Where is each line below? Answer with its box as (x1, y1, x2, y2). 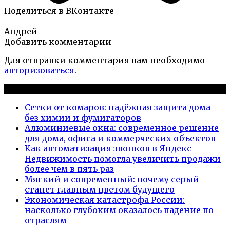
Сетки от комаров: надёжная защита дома (25, 102, 210, 112)
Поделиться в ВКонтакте (4, 5, 114, 16)
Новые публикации (4, 83, 90, 94)
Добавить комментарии (4, 36, 111, 47)
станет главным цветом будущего (25, 184, 175, 195)
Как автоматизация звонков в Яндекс (25, 143, 191, 154)
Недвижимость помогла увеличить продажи (25, 153, 221, 164)
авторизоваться (4, 65, 74, 75)
